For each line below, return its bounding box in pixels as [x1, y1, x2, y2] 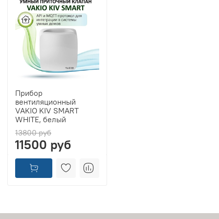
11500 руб [15, 137, 71, 153]
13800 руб [15, 128, 51, 138]
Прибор [15, 88, 43, 98]
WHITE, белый [15, 114, 66, 125]
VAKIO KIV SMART [15, 106, 79, 116]
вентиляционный [15, 97, 76, 107]
